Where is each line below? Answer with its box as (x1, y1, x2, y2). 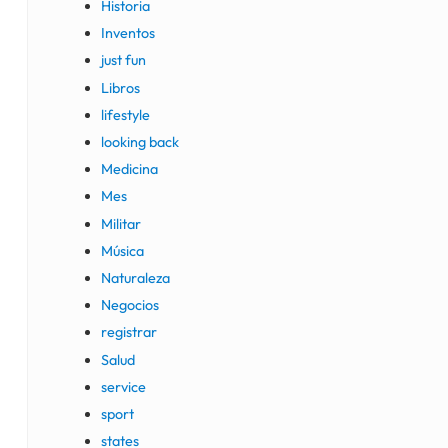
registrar (101, 323, 158, 342)
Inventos (101, 24, 156, 43)
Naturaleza (101, 268, 171, 287)
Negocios (101, 296, 160, 315)
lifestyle (101, 105, 151, 124)
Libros (101, 78, 141, 97)
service (101, 377, 147, 396)
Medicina (101, 160, 159, 179)
